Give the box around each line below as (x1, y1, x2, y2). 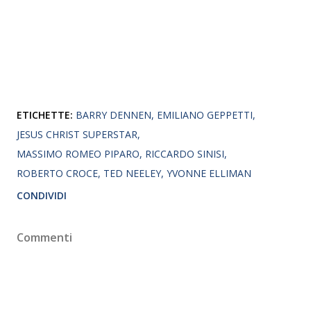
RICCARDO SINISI (145, 146, 224, 160)
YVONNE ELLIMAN (167, 166, 251, 180)
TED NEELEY (103, 166, 161, 180)
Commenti (17, 229, 72, 245)
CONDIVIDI (17, 188, 67, 202)
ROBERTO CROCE (17, 166, 98, 180)
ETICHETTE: (17, 108, 73, 121)
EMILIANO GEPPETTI (157, 108, 253, 121)
